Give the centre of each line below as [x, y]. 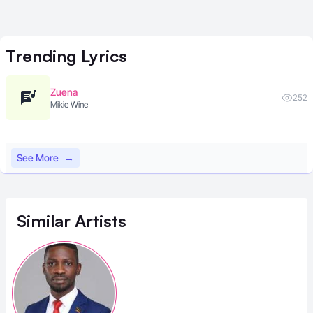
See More [38, 158]
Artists [99, 221]
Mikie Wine [69, 104]
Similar [44, 221]
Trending [41, 56]
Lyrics [102, 56]
